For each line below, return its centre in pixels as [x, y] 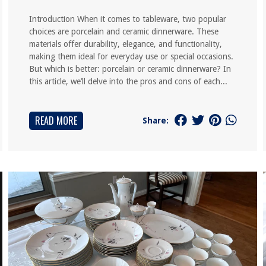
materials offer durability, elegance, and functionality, [125, 44]
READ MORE [56, 121]
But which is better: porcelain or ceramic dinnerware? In [130, 69]
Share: [156, 120]
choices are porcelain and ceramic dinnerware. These [123, 31]
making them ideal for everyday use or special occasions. [131, 56]
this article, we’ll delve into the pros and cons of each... [128, 81]
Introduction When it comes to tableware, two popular [127, 19]
